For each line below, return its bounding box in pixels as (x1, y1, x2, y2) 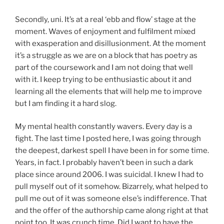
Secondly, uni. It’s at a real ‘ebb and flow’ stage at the (15, 14, 196, 24)
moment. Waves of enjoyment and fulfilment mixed (15, 26, 195, 36)
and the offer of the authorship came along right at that (15, 206, 208, 215)
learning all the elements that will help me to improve (15, 86, 202, 96)
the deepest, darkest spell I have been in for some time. (15, 146, 209, 155)
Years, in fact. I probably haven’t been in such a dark (15, 158, 193, 167)
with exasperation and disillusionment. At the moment (15, 38, 206, 48)
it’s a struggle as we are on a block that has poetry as (15, 50, 197, 60)
